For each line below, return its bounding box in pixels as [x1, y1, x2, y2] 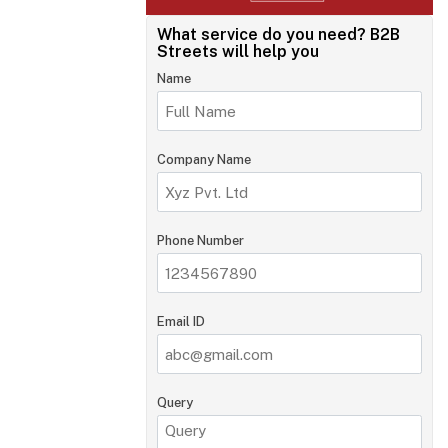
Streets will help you [156, 42, 319, 61]
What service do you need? [156, 25, 370, 44]
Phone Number [156, 233, 244, 248]
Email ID [156, 314, 205, 329]
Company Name [156, 152, 251, 167]
